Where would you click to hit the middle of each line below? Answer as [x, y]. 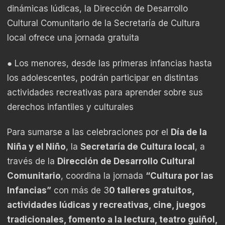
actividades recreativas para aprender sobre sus [105, 92]
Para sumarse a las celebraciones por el [89, 132]
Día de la [189, 132]
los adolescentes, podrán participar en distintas [103, 78]
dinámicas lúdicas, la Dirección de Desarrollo [97, 9]
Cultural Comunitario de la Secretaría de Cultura [103, 23]
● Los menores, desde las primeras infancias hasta [109, 63]
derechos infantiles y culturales [70, 107]
